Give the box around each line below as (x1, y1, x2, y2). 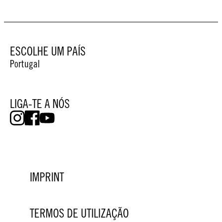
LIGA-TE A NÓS (10, 97, 70, 111)
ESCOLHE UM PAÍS (10, 44, 86, 58)
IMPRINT (30, 170, 64, 184)
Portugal (10, 58, 40, 70)
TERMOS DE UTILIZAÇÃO (30, 206, 129, 221)
